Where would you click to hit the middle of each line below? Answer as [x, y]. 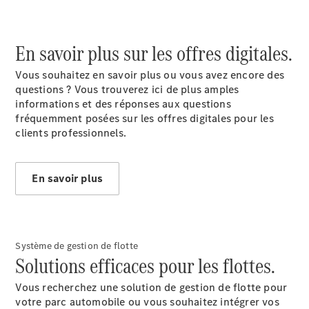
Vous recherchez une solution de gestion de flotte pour [151, 287]
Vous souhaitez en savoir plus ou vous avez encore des [150, 75]
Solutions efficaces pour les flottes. [146, 266]
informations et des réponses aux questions [123, 104]
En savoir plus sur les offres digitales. [154, 53]
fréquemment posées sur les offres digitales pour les [144, 118]
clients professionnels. [71, 133]
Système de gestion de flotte [77, 246]
